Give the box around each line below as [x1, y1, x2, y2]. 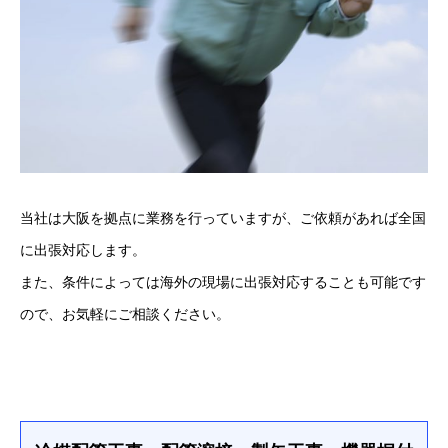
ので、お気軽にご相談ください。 [20, 306, 230, 322]
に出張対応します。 [20, 242, 146, 258]
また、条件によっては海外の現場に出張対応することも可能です [20, 274, 426, 290]
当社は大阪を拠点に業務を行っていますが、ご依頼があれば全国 [20, 210, 426, 226]
